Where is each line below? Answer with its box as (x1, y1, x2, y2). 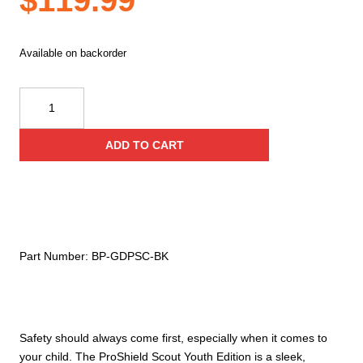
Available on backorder (19, 47, 126, 60)
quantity (19, 220, 59, 233)
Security (19, 126, 60, 140)
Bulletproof (19, 145, 74, 159)
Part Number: (19, 249, 92, 263)
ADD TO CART (105, 139, 184, 152)
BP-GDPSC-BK (92, 249, 169, 263)
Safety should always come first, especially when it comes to (19, 331, 327, 344)
